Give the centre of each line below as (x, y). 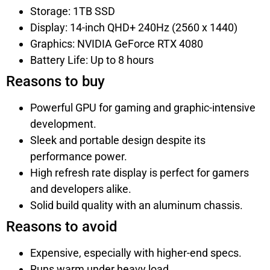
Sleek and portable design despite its (118, 140)
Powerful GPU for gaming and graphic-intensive (143, 107)
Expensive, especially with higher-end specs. (136, 253)
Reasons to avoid (62, 226)
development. (63, 124)
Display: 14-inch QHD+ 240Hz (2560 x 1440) (134, 27)
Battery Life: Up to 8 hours (92, 60)
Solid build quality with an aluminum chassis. (137, 205)
